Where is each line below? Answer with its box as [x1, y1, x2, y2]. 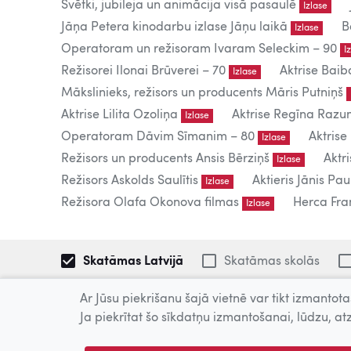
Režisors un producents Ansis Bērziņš [61, 153, 270, 165]
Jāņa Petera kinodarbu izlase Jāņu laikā [61, 21, 288, 34]
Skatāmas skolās [221, 255, 320, 268]
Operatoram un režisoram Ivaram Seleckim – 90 [61, 43, 337, 56]
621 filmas [61, 310, 147, 329]
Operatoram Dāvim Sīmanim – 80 [61, 131, 255, 143]
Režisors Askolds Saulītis [61, 175, 198, 187]
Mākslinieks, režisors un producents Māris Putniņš [61, 87, 343, 100]
